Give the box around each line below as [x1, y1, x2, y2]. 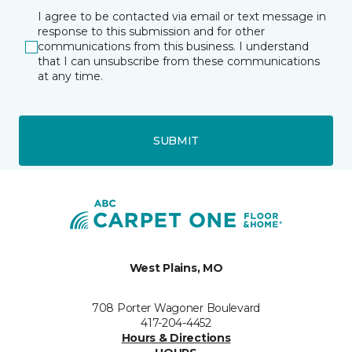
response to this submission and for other [38, 24, 265, 38]
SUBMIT [152, 133, 200, 148]
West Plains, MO [129, 261, 223, 275]
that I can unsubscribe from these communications [38, 54, 320, 68]
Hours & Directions [121, 331, 231, 345]
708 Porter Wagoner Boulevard [91, 301, 261, 315]
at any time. [38, 69, 103, 83]
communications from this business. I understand [38, 39, 309, 53]
